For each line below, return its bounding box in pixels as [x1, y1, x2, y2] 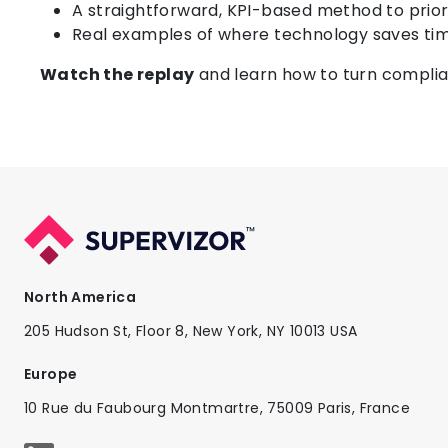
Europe [24, 363, 78, 384]
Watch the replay [40, 62, 195, 86]
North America [24, 286, 137, 307]
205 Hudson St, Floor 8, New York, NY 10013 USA [24, 320, 358, 341]
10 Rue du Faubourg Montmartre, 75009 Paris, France [24, 397, 410, 418]
